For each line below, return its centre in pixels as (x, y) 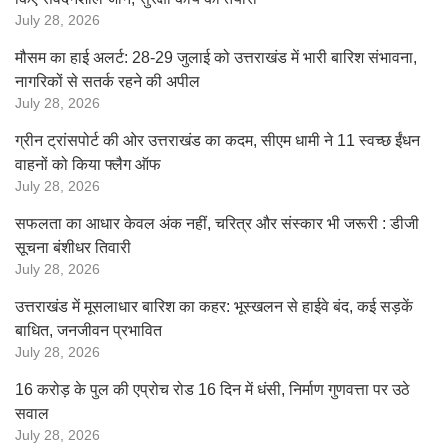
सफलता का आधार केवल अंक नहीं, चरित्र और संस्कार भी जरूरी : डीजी (217, 223)
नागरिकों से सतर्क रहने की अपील (107, 81)
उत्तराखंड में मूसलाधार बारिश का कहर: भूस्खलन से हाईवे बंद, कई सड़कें (214, 306)
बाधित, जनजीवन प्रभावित (88, 330)
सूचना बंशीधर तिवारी (73, 247)
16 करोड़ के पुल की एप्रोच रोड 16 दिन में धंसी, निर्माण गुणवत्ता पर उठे (212, 389)
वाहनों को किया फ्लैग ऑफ (88, 164)
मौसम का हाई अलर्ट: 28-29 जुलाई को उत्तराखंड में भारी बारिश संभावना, (216, 57)
